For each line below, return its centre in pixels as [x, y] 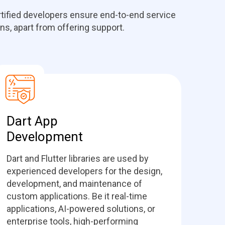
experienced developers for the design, [84, 171]
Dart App [32, 121]
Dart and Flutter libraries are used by [78, 158]
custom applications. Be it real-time [77, 196]
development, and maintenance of [74, 184]
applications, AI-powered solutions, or [81, 209]
